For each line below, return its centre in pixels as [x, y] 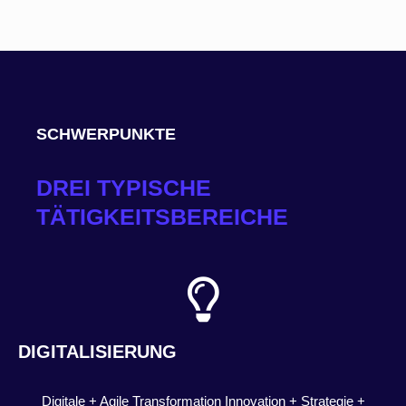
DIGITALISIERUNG [97, 352]
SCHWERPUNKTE [106, 135]
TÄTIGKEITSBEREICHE [162, 217]
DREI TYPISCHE [124, 188]
